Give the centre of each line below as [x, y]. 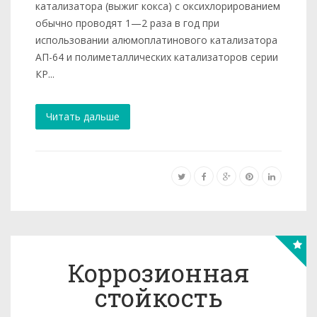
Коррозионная [158, 272]
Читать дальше [83, 116]
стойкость [158, 297]
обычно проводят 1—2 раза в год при [127, 23]
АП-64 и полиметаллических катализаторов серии [157, 57]
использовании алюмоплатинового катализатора [156, 40]
